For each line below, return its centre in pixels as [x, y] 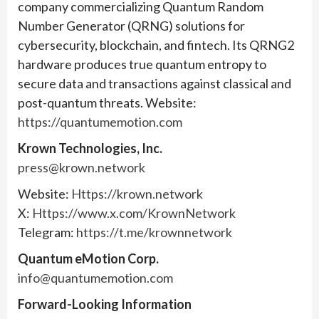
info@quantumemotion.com [95, 277]
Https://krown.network [137, 193]
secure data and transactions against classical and [155, 83]
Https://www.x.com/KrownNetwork [134, 213]
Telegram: [47, 232]
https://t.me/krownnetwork [154, 232]
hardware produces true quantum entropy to [142, 64]
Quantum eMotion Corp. [88, 258]
